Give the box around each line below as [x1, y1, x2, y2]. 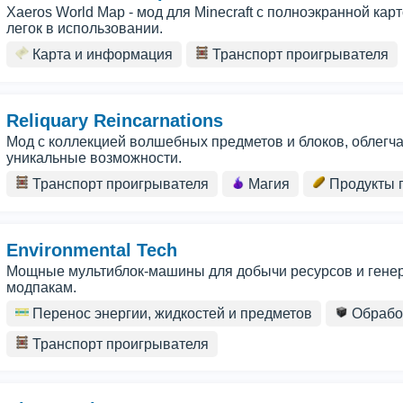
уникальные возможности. [6, 150, 182, 166]
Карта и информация [29, 47, 173, 62]
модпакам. [6, 280, 76, 295]
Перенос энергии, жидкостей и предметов [29, 306, 312, 321]
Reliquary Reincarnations [6, 111, 223, 130]
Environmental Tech [6, 240, 177, 260]
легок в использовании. [6, 21, 163, 36]
